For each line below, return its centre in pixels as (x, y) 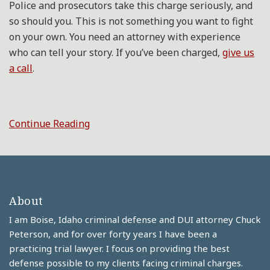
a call (21, 68)
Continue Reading (49, 124)
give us (238, 52)
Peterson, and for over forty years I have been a (113, 234)
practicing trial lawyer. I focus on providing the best (119, 248)
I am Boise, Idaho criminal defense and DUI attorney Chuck (135, 219)
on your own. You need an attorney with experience (125, 37)
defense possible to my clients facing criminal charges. (126, 263)
